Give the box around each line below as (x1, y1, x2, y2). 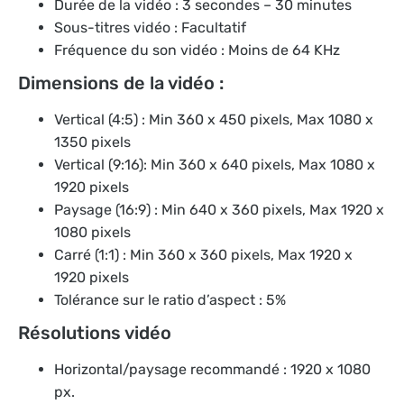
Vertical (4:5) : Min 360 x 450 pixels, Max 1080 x (54, 110, 373, 128)
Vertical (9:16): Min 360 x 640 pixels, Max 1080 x (54, 155, 375, 173)
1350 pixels (54, 133, 131, 151)
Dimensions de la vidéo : (18, 71, 224, 94)
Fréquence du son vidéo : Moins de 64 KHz (54, 41, 340, 59)
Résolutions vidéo (18, 321, 171, 344)
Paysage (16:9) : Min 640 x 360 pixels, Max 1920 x (54, 200, 384, 218)
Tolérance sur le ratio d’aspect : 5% (54, 290, 286, 308)
